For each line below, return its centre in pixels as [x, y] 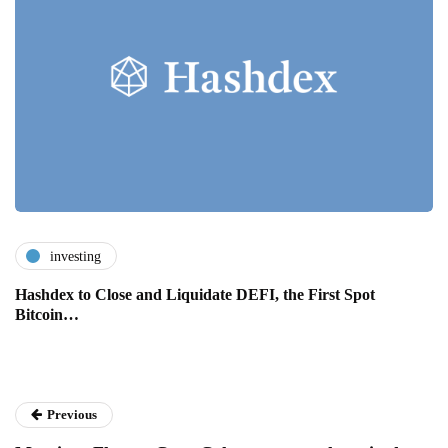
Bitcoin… [47, 315]
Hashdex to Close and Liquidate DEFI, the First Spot [195, 295]
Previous [72, 415]
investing [75, 256]
